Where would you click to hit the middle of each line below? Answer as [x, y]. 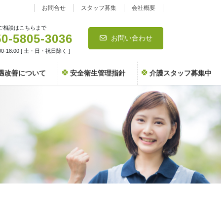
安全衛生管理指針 [98, 73]
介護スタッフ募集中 [181, 73]
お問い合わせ [132, 38]
